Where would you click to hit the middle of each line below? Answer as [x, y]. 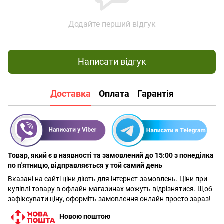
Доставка [70, 94]
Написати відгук [112, 62]
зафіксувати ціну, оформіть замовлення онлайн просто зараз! [109, 199]
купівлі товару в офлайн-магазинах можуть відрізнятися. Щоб [110, 189]
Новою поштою [85, 217]
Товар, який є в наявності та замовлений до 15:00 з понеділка [111, 156]
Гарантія [155, 94]
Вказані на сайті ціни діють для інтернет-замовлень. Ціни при [108, 179]
